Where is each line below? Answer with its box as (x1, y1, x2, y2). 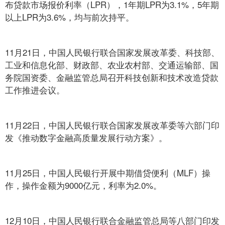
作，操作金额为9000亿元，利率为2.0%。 (5, 179, 162, 191)
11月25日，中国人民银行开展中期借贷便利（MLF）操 (5, 166, 210, 179)
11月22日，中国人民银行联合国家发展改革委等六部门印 (5, 119, 219, 131)
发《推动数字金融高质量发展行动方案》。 (5, 131, 167, 144)
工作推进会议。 (5, 83, 65, 96)
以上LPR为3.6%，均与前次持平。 (5, 11, 134, 23)
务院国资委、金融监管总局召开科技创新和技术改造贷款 (5, 71, 218, 83)
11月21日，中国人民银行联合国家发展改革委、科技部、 (5, 46, 219, 58)
